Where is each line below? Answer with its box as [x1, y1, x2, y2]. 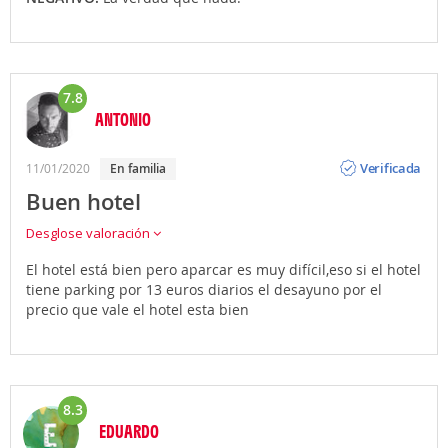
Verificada [360, 159, 422, 178]
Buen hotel [26, 186, 141, 217]
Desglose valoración [26, 223, 153, 242]
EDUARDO [99, 419, 159, 442]
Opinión [360, 143, 408, 162]
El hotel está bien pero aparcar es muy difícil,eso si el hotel [26, 259, 421, 279]
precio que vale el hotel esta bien [26, 299, 249, 319]
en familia [117, 159, 166, 177]
